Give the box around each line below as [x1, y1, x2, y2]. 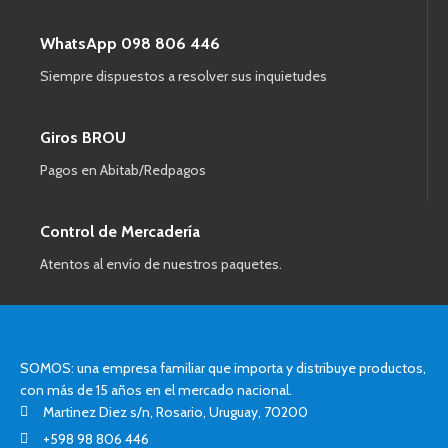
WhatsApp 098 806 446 [40, 33, 220, 53]
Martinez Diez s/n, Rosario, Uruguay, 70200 [42, 402, 308, 421]
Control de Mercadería [40, 221, 200, 241]
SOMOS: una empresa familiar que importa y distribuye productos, [20, 358, 426, 377]
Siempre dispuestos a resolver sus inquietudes [40, 66, 327, 85]
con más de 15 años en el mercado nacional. [20, 380, 292, 399]
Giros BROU [40, 127, 126, 147]
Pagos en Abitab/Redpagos [40, 160, 206, 179]
